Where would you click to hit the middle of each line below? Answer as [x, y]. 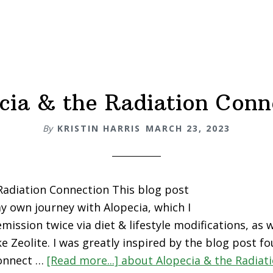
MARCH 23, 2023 [188, 128]
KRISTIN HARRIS [99, 128]
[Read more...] [84, 260]
